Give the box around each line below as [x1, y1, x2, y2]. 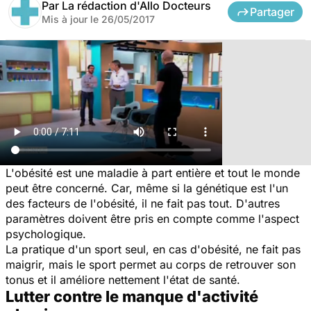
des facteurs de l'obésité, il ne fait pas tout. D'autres [6, 196, 280, 210]
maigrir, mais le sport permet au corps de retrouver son [6, 257, 296, 271]
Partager [250, 4, 294, 19]
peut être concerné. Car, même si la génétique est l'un [6, 180, 288, 195]
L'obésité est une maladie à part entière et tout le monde [6, 165, 300, 180]
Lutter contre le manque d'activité [6, 287, 258, 305]
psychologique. [6, 226, 86, 241]
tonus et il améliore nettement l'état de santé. [6, 272, 240, 287]
